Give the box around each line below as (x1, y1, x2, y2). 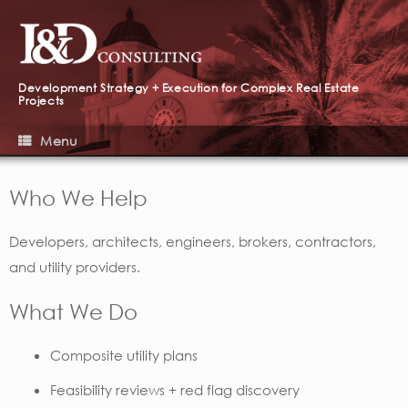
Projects (18, 93, 65, 109)
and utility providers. (9, 258, 140, 277)
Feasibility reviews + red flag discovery (50, 381, 300, 400)
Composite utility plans (50, 346, 198, 365)
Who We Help (9, 184, 148, 209)
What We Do (9, 298, 138, 323)
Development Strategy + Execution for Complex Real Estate (18, 80, 360, 97)
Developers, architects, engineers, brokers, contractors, (9, 232, 376, 251)
